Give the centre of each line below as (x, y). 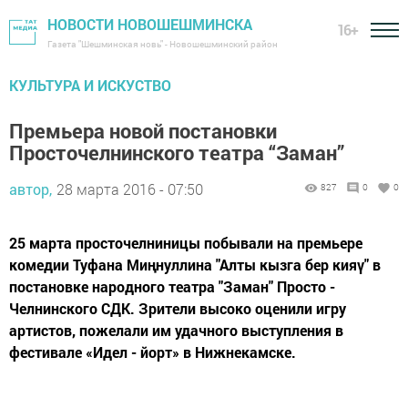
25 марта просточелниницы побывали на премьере (186, 243)
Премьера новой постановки (143, 131)
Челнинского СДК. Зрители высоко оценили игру (178, 308)
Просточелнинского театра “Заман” (177, 153)
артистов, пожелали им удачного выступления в (176, 330)
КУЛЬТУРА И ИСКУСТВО (90, 85)
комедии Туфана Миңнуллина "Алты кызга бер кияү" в (195, 265)
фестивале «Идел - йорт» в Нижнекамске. (153, 352)
